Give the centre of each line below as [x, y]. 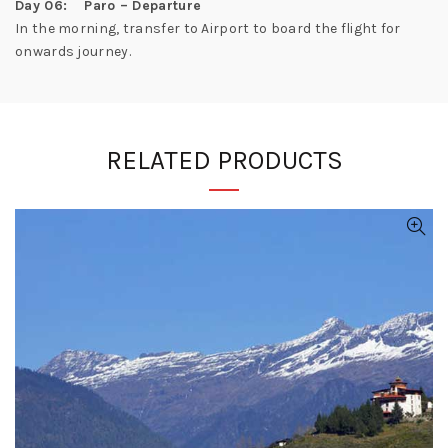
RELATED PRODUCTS [224, 160]
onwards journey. [73, 51]
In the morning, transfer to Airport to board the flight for [208, 28]
